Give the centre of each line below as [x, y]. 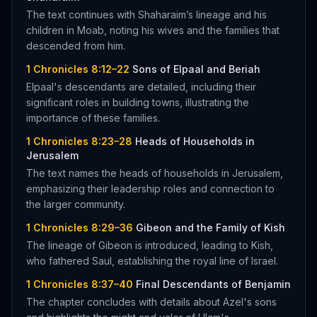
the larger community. [76, 204]
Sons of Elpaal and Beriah [196, 69]
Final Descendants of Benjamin [213, 284]
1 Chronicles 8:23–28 [79, 141]
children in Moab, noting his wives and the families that [153, 30]
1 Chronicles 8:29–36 [80, 227]
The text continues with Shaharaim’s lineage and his [146, 15]
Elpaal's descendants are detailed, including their [141, 87]
